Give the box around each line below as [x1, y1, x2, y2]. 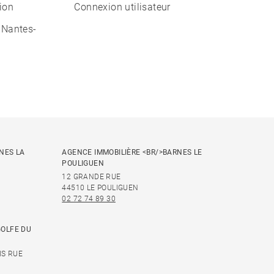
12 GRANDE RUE [62, 172, 121, 182]
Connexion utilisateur [74, 1, 171, 13]
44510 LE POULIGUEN [62, 183, 139, 193]
